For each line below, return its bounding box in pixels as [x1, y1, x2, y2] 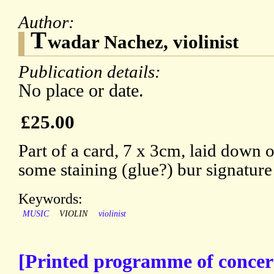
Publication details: [18, 62, 165, 82]
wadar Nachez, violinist [47, 31, 239, 53]
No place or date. [18, 80, 144, 102]
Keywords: [18, 190, 83, 207]
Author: [18, 12, 79, 32]
